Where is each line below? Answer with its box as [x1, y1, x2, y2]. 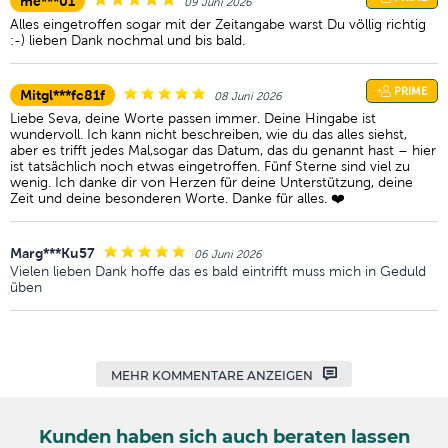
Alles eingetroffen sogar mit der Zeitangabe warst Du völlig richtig [10, 16, 426, 32]
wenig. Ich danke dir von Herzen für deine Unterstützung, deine [10, 174, 413, 190]
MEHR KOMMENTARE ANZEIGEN [111, 368, 313, 383]
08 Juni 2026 [214, 89, 282, 103]
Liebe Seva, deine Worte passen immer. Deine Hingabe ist [10, 110, 376, 126]
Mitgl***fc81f [20, 87, 105, 103]
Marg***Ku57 [10, 245, 95, 261]
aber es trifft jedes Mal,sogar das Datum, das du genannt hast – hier [10, 142, 436, 158]
